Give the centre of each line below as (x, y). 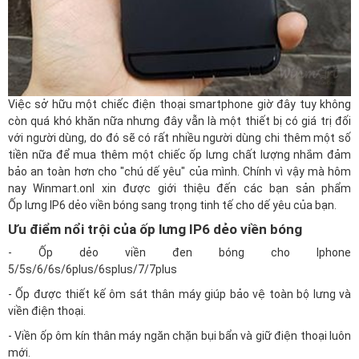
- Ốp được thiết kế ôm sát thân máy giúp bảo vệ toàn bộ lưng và (179, 294)
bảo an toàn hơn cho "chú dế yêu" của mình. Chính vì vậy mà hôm (179, 171)
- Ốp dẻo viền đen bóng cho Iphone (179, 252)
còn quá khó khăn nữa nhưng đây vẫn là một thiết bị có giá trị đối (179, 121)
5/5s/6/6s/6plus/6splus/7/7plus (93, 269)
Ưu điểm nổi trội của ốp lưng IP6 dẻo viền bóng (155, 229)
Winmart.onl (64, 188)
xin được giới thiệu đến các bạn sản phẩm (223, 188)
